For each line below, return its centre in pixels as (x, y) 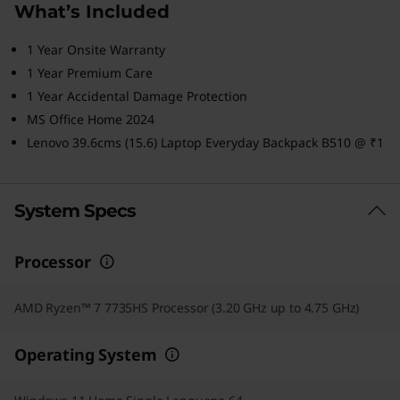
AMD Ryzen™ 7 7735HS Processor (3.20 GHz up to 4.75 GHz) (187, 308)
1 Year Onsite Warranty (96, 50)
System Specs (75, 211)
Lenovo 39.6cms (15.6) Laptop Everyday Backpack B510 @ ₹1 (205, 142)
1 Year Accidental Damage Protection (137, 96)
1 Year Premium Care (90, 73)
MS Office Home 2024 (91, 119)
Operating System (86, 354)
